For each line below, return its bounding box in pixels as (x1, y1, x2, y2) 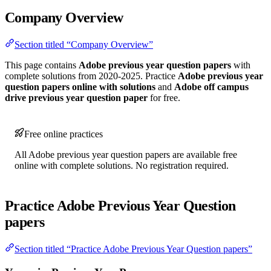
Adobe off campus (174, 82, 249, 93)
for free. (148, 93, 180, 103)
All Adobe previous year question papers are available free (15, 149, 237, 160)
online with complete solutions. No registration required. (15, 160, 229, 171)
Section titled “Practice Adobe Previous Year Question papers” (15, 243, 252, 254)
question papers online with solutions (5, 82, 155, 93)
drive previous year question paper (5, 93, 148, 103)
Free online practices (24, 129, 103, 140)
